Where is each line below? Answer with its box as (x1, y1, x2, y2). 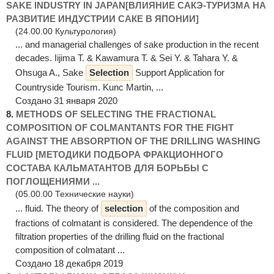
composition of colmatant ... (15, 244, 125, 255)
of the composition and (147, 202, 239, 213)
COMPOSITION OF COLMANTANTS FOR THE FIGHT (6, 122, 234, 133)
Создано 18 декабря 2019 (15, 257, 123, 268)
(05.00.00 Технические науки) (15, 189, 134, 199)
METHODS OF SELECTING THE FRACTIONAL (16, 108, 216, 119)
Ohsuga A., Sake (15, 67, 86, 78)
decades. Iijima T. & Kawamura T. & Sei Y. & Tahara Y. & (15, 52, 238, 63)
